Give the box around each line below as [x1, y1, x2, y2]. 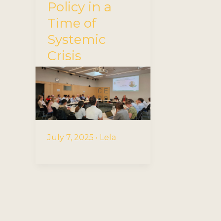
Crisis [47, 48, 81, 64]
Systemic [47, 32, 106, 48]
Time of [47, 15, 96, 32]
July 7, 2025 [47, 133, 96, 143]
